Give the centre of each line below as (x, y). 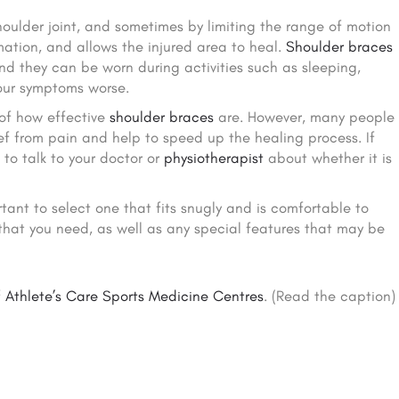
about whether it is (328, 158)
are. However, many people (305, 117)
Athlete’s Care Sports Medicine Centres (135, 296)
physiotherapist (214, 158)
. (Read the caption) (330, 296)
